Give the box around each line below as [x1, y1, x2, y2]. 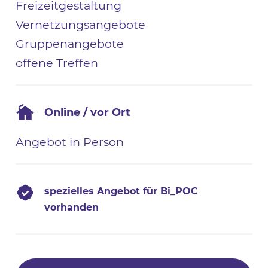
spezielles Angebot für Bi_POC [44, 185, 199, 197]
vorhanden [44, 201, 99, 213]
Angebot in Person [16, 135, 124, 150]
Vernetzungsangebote [16, 17, 146, 32]
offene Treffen [16, 55, 99, 70]
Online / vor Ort [44, 106, 131, 120]
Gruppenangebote [16, 36, 124, 51]
